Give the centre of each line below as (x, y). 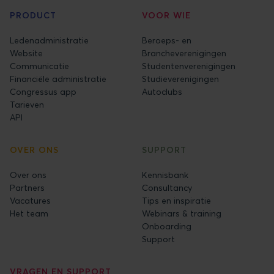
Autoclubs (162, 91)
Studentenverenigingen (189, 66)
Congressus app (43, 91)
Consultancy (167, 187)
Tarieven (27, 104)
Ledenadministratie (49, 40)
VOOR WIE (166, 15)
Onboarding (167, 226)
